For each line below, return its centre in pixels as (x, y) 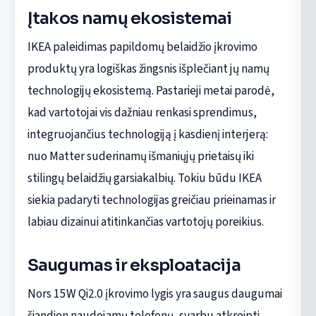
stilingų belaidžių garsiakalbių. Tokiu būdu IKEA (144, 178)
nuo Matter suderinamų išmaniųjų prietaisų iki (140, 157)
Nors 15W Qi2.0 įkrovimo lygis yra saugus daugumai (154, 294)
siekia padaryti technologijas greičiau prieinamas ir (151, 200)
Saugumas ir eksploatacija (134, 266)
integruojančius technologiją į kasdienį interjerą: (147, 135)
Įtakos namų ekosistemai (129, 19)
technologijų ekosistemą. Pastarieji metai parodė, (151, 91)
